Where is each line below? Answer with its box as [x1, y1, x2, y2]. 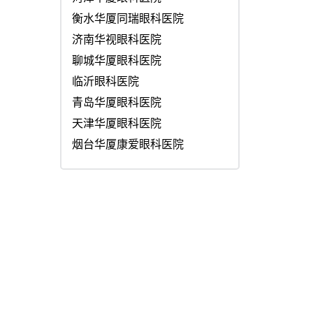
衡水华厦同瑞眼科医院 [72, 13, 184, 24]
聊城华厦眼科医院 [72, 54, 161, 66]
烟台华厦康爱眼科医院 [72, 138, 184, 150]
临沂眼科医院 [72, 75, 139, 87]
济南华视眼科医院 [72, 34, 161, 45]
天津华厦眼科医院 [72, 117, 161, 129]
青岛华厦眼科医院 [72, 96, 161, 108]
